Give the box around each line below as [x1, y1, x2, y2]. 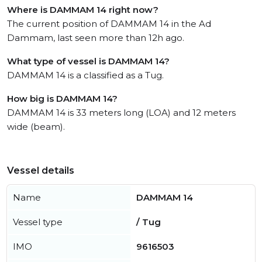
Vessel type [13, 216, 63, 227]
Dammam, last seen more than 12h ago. [7, 32, 184, 43]
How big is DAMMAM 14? [7, 93, 118, 104]
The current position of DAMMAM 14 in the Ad [7, 18, 211, 29]
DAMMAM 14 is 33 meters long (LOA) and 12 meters [7, 107, 236, 118]
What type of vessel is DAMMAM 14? [7, 56, 170, 67]
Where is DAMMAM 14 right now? [7, 4, 158, 15]
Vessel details [7, 165, 74, 176]
